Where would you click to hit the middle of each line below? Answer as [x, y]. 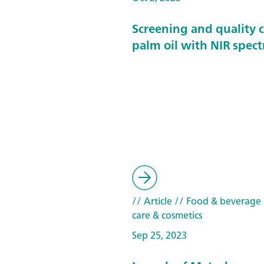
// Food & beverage [217, 201]
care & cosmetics [167, 215]
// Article [152, 201]
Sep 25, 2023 [159, 235]
